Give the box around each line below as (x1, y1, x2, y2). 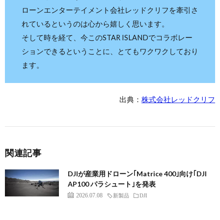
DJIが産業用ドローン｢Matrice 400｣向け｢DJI (68, 169, 207, 178)
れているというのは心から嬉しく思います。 (22, 19, 169, 28)
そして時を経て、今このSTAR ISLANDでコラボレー (22, 33, 192, 42)
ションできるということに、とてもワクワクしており (22, 47, 198, 55)
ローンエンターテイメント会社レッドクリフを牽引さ (22, 5, 198, 14)
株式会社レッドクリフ (141, 95, 215, 104)
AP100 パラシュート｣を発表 (68, 179, 156, 188)
